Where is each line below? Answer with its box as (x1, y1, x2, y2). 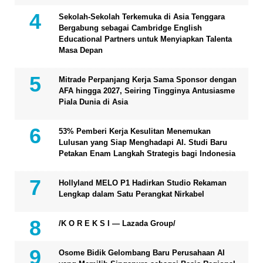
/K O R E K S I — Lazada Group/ (59, 219, 176, 228)
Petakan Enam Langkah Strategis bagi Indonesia (59, 149, 235, 159)
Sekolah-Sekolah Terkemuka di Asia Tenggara (59, 12, 225, 22)
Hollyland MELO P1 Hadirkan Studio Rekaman (59, 178, 227, 188)
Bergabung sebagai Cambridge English (59, 23, 202, 33)
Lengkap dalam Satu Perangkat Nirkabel (59, 190, 204, 199)
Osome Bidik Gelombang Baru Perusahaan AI (59, 248, 225, 258)
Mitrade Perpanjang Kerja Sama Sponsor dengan (59, 75, 237, 85)
